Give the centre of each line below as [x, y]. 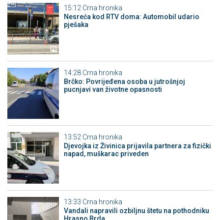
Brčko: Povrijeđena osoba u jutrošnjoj [124, 81]
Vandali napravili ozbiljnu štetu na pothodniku [136, 210]
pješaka [76, 25]
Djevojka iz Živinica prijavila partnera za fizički [137, 146]
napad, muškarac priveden [106, 154]
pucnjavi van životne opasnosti [113, 89]
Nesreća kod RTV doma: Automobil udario [131, 17]
